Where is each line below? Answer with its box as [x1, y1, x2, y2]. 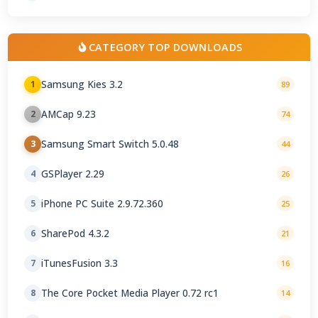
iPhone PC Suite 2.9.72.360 [41, 197, 164, 211]
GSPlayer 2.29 [41, 167, 105, 181]
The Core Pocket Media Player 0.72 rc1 [41, 286, 219, 300]
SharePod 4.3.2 [41, 226, 110, 241]
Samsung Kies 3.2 [41, 77, 124, 92]
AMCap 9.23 [41, 107, 97, 121]
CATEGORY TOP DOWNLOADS [88, 40, 243, 54]
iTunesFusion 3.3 [41, 256, 119, 270]
